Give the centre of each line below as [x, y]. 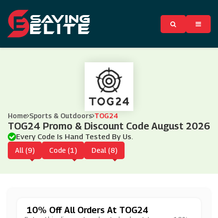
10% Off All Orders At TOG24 [88, 210]
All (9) [25, 150]
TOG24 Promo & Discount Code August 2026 [109, 126]
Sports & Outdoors [61, 116]
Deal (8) [104, 150]
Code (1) [63, 150]
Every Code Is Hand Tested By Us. [74, 136]
